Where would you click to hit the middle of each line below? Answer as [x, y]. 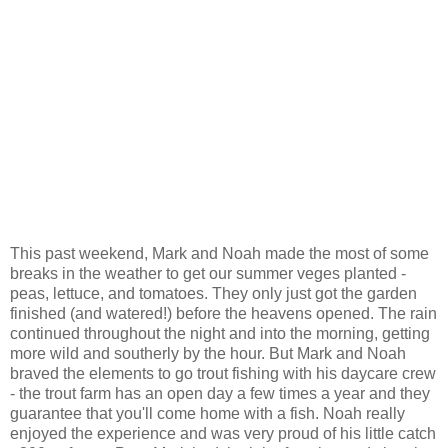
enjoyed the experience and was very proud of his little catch [223, 433]
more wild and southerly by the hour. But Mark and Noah [208, 353]
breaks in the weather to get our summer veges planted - [208, 273]
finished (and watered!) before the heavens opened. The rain [223, 313]
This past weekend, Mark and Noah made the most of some [219, 253]
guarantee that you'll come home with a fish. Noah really [207, 413]
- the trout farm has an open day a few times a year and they [220, 393]
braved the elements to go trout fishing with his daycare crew [223, 373]
